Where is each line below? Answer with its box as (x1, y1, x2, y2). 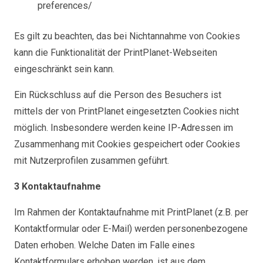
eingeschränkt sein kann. (14, 63, 114, 75)
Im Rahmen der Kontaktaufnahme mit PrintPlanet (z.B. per (14, 207, 248, 218)
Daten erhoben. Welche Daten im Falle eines (14, 240, 195, 251)
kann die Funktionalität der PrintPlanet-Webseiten (14, 47, 217, 58)
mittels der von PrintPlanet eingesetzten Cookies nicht (14, 106, 239, 117)
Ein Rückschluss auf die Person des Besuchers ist (14, 89, 221, 100)
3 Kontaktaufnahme (14, 181, 101, 192)
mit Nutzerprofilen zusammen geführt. (14, 155, 169, 166)
